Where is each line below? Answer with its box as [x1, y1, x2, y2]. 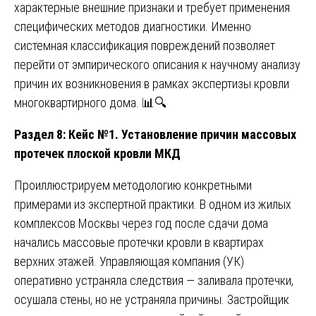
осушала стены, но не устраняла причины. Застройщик [14, 292, 289, 308]
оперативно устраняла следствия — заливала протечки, [14, 273, 293, 288]
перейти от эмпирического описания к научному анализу [14, 57, 300, 73]
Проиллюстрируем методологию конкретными [14, 178, 252, 193]
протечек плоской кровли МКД [14, 146, 181, 162]
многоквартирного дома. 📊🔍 [14, 95, 166, 111]
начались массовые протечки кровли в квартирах [14, 235, 264, 250]
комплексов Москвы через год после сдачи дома [14, 216, 268, 231]
